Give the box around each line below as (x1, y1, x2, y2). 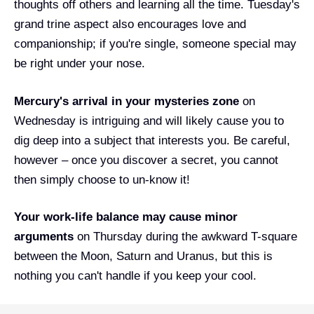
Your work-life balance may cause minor (14, 210, 238, 224)
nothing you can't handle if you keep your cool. (14, 269, 257, 283)
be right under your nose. (14, 57, 145, 71)
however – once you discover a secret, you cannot (14, 153, 278, 167)
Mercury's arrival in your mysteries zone (14, 94, 239, 108)
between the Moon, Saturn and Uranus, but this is (14, 250, 273, 264)
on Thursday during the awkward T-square (74, 230, 297, 244)
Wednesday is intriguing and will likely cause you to (14, 114, 284, 128)
